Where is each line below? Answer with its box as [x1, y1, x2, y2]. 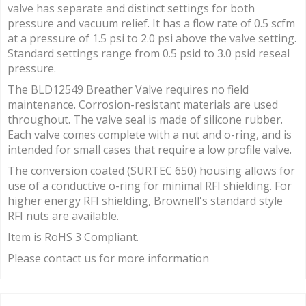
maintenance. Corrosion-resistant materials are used [8, 97, 278, 113]
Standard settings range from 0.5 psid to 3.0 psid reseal [8, 46, 290, 61]
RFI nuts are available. [8, 208, 119, 224]
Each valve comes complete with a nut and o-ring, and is [8, 127, 292, 143]
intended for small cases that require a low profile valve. [8, 142, 292, 158]
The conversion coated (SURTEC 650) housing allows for [8, 163, 295, 179]
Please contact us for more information [8, 251, 209, 266]
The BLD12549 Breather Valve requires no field [8, 82, 249, 98]
